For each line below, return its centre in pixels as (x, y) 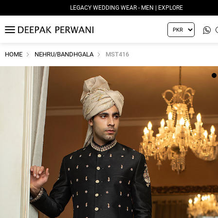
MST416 (117, 54)
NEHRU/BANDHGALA (64, 54)
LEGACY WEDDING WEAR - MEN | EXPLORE (127, 8)
